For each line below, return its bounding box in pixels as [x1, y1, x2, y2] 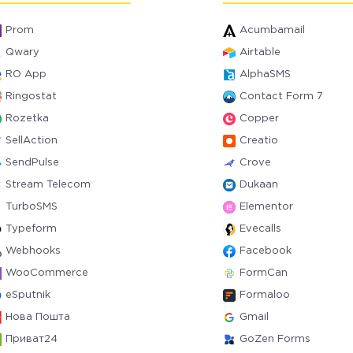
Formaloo [239, 291, 290, 299]
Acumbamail [239, 26, 305, 35]
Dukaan [239, 180, 278, 189]
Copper [239, 114, 279, 123]
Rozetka [6, 114, 50, 123]
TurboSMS [6, 203, 58, 211]
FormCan [239, 269, 288, 277]
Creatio [239, 136, 278, 145]
